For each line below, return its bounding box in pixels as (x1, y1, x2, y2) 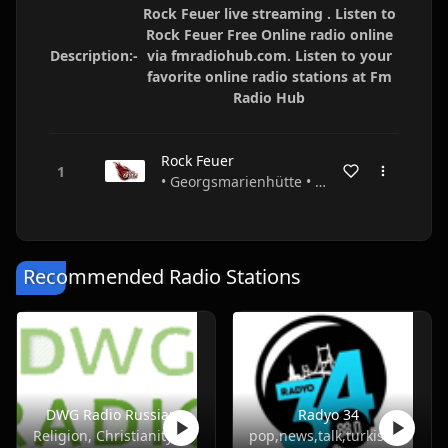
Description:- (50, 46, 138, 65)
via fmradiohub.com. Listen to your (146, 46, 392, 65)
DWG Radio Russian (46, 405, 178, 424)
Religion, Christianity (33, 426, 173, 445)
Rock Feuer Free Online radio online (145, 25, 393, 44)
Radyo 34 (297, 405, 359, 424)
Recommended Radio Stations (23, 263, 301, 290)
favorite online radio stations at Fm (146, 67, 392, 86)
